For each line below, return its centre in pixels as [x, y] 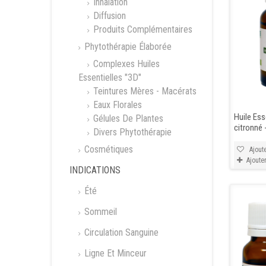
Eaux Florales [116, 105]
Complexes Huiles [125, 64]
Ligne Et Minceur [114, 253]
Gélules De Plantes [127, 118]
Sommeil [99, 212]
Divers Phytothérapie [131, 132]
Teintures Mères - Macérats [144, 91]
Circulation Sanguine [120, 232]
